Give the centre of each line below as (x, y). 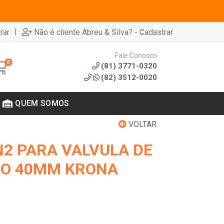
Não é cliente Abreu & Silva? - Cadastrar (103, 32)
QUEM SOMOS (42, 103)
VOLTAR (141, 124)
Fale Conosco (136, 55)
